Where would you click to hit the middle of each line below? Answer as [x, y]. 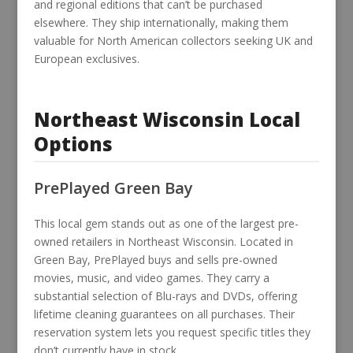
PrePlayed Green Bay [113, 188]
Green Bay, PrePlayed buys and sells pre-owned [155, 259]
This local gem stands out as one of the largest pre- [166, 223]
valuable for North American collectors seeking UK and [173, 40]
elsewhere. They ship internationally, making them [161, 22]
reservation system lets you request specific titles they [172, 332]
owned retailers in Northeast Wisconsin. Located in [163, 241]
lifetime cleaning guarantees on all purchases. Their [164, 314]
